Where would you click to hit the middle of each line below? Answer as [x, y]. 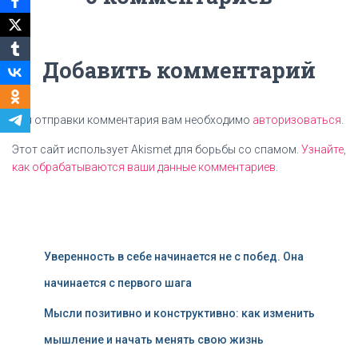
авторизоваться [297, 120]
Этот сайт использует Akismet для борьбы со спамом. [157, 149]
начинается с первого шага [118, 283]
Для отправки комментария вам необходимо [132, 120]
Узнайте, [324, 149]
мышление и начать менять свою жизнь [154, 340]
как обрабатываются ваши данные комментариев [144, 167]
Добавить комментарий [179, 70]
